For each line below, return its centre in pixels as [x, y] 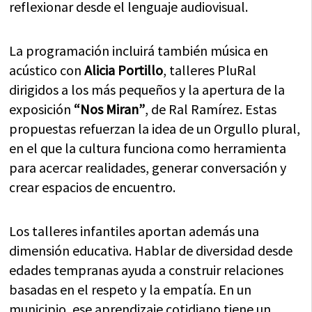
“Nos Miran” [110, 109]
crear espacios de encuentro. [93, 187]
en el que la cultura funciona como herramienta [148, 148]
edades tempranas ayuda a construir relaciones [147, 270]
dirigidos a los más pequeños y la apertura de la [147, 89]
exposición [42, 109]
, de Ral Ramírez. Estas [211, 109]
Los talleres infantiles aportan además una [134, 231]
